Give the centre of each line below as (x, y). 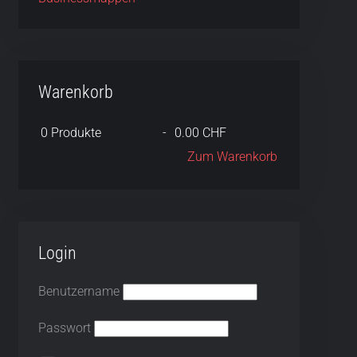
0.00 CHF (200, 133)
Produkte (74, 133)
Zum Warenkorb (232, 157)
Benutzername (78, 291)
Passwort (64, 328)
